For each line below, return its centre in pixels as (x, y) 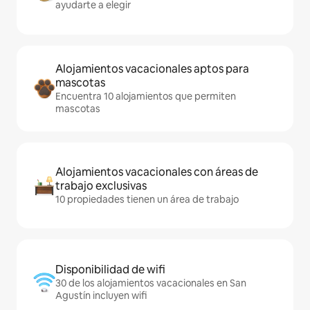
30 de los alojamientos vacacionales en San (151, 283)
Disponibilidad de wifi (110, 270)
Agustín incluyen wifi (101, 295)
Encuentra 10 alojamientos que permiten (146, 96)
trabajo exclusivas (101, 186)
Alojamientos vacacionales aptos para (152, 69)
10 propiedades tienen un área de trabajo (147, 199)
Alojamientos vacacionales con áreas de (157, 172)
